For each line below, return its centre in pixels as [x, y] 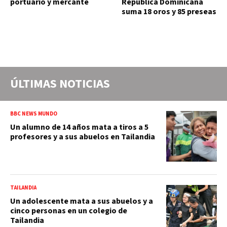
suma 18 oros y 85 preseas [169, 12]
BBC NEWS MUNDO [34, 113]
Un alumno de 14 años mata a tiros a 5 [79, 127]
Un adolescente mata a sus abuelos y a [82, 201]
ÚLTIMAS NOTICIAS [60, 84]
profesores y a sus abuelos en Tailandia [83, 137]
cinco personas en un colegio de [69, 211]
